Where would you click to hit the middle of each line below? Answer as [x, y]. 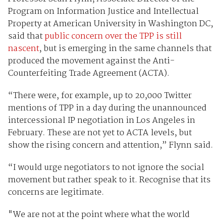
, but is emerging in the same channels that [125, 49]
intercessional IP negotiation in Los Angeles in [101, 121]
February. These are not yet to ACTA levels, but [100, 133]
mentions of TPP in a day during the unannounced [107, 109]
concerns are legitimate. [56, 193]
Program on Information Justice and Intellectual [103, 12]
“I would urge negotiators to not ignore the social [106, 168]
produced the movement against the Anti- [91, 61]
